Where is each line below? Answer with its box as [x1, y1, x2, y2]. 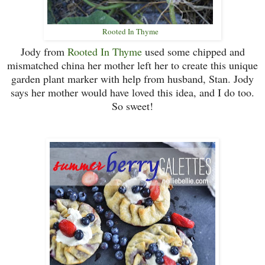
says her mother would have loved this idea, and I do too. [11, 85, 254, 99]
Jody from [20, 44, 67, 59]
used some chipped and [141, 44, 245, 59]
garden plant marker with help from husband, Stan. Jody [11, 71, 254, 86]
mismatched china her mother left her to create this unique [7, 57, 258, 72]
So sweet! [112, 98, 153, 113]
